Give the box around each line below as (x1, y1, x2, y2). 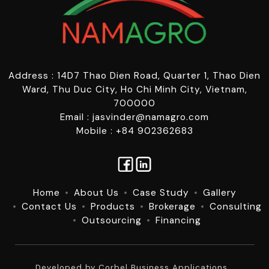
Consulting (209, 200, 262, 213)
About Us (73, 186, 119, 199)
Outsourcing (82, 214, 142, 226)
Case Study (132, 186, 189, 199)
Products (90, 200, 135, 213)
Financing (156, 214, 201, 226)
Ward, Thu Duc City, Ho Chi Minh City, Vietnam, (22, 83, 247, 95)
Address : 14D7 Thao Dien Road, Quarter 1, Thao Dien (8, 69, 261, 82)
